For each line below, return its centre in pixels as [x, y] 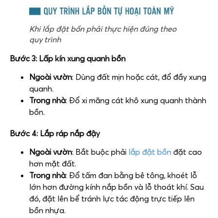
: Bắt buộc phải [100, 152]
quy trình [45, 39]
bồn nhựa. [47, 210]
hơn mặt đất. [53, 164]
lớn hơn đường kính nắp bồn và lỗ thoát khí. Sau [117, 187]
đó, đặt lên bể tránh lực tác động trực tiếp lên [112, 199]
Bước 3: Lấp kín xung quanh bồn [68, 58]
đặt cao [187, 152]
